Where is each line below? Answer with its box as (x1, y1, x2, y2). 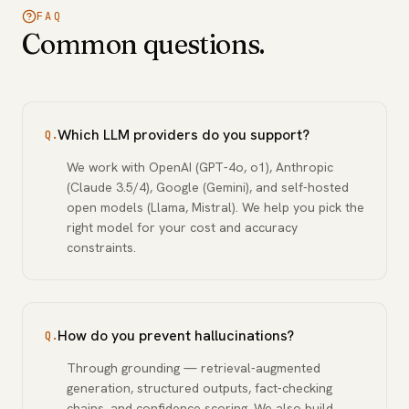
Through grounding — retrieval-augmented (67, 360, 320, 376)
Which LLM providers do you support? (58, 125, 309, 144)
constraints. (67, 239, 136, 256)
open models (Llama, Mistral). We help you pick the (67, 199, 364, 215)
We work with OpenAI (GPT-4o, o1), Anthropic (67, 159, 333, 175)
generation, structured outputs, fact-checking (67, 380, 332, 396)
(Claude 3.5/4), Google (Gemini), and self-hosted (67, 179, 349, 195)
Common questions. (22, 27, 265, 61)
